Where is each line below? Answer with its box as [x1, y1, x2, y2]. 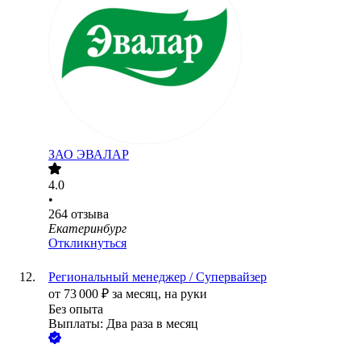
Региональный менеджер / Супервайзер [48, 270, 267, 284]
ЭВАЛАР [77, 147, 129, 162]
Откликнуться [48, 236, 127, 251]
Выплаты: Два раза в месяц [48, 317, 198, 331]
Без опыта [48, 302, 103, 317]
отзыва [71, 207, 109, 222]
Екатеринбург [48, 222, 127, 236]
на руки [164, 287, 207, 301]
